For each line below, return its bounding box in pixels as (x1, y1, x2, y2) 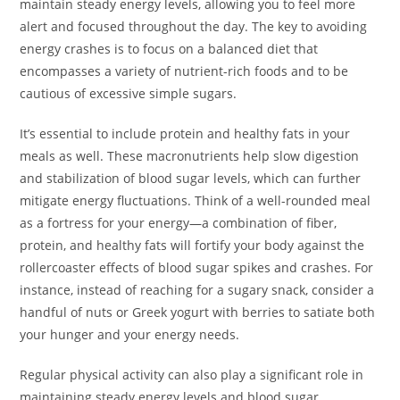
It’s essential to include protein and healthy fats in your (20, 125, 351, 143)
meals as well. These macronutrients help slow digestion (20, 147, 360, 165)
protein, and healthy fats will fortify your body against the (20, 237, 365, 254)
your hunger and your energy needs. (20, 326, 240, 344)
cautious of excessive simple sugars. (20, 85, 237, 103)
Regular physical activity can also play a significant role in (20, 366, 364, 384)
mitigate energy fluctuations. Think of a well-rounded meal (20, 192, 371, 210)
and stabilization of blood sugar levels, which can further (20, 170, 362, 187)
